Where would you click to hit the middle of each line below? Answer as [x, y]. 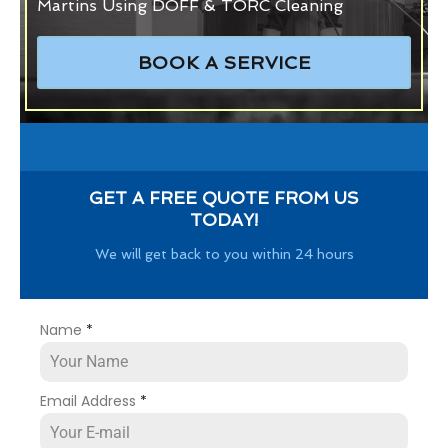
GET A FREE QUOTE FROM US [223, 197]
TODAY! [223, 219]
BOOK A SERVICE [224, 62]
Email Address [90, 400]
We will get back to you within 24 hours [224, 253]
